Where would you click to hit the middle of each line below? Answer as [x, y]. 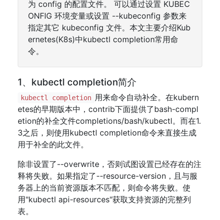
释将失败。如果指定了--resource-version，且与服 [108, 176]
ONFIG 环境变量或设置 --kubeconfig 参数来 [107, 16]
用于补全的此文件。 [53, 144]
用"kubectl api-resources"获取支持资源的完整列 [104, 199]
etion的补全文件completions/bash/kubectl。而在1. [109, 121]
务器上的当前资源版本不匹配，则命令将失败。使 [104, 188]
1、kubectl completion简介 [77, 82]
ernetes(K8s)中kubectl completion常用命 [103, 39]
